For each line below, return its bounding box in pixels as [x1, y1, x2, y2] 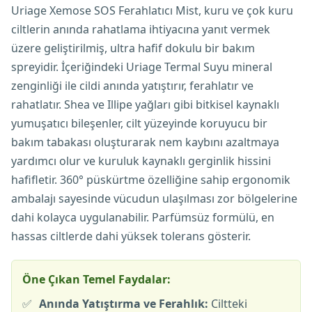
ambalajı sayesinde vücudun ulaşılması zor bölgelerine [11, 191, 297, 206]
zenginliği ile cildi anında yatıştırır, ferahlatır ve [11, 78, 253, 93]
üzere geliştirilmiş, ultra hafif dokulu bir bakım [11, 40, 255, 56]
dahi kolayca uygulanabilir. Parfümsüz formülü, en [11, 210, 274, 225]
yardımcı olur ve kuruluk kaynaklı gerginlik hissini [11, 153, 271, 169]
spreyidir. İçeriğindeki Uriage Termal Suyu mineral [11, 59, 272, 75]
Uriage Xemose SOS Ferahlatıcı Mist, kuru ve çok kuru [11, 3, 293, 18]
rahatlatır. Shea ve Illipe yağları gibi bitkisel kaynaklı [11, 97, 279, 112]
